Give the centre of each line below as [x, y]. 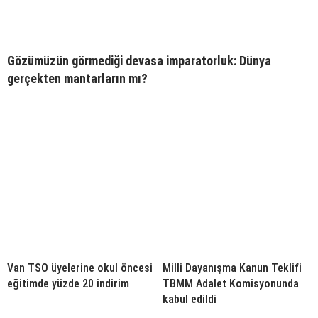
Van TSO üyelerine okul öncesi [80, 268]
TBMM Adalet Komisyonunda [231, 284]
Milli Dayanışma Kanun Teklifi [232, 268]
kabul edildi [190, 300]
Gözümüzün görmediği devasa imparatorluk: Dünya [139, 61]
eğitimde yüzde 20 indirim [68, 284]
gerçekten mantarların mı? [77, 79]
